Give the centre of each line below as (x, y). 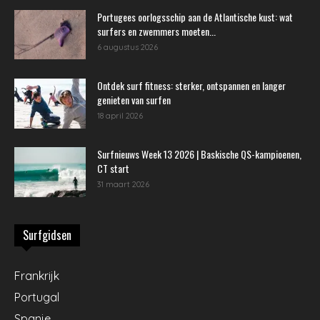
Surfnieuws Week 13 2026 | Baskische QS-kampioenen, (199, 154)
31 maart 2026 (123, 184)
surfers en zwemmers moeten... (156, 31)
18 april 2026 (120, 115)
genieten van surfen (134, 99)
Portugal (37, 297)
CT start (113, 168)
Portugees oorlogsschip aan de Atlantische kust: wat (195, 16)
